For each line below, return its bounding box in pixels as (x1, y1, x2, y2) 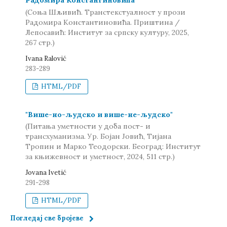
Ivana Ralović (25, 54, 66, 63)
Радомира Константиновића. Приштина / (25, 17, 180, 27)
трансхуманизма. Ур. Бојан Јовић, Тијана (25, 132, 171, 141)
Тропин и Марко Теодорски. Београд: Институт (25, 142, 201, 151)
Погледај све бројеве (10, 214, 84, 222)
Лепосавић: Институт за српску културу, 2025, (25, 27, 189, 37)
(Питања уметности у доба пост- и (25, 122, 150, 131)
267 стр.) (25, 37, 55, 47)
